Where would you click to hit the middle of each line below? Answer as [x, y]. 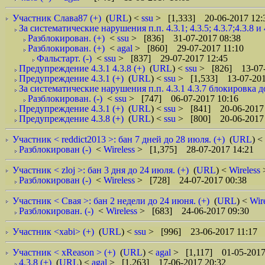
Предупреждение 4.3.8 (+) [71, 119]
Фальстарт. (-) [64, 58]
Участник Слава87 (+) [57, 18]
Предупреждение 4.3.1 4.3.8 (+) [82, 68]
